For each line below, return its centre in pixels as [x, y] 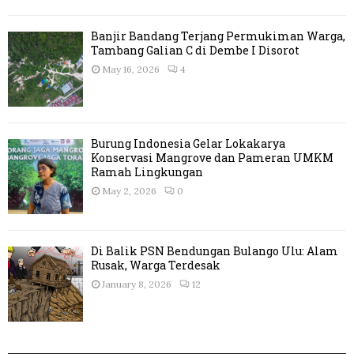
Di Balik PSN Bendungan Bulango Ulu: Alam [215, 251]
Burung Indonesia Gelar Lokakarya [188, 144]
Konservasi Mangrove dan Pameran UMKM [212, 158]
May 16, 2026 [131, 70]
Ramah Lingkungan [147, 172]
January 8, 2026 [137, 284]
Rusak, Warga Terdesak [156, 265]
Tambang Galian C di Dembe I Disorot [195, 51]
